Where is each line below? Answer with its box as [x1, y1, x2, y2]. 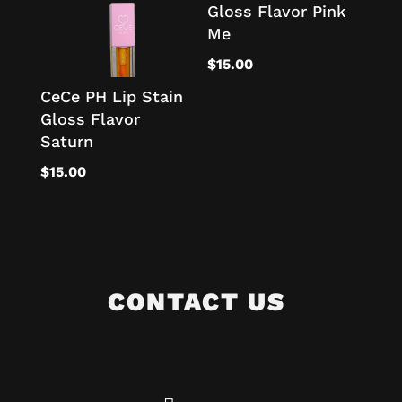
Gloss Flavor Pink [207, 2, 347, 22]
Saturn [39, 132, 93, 152]
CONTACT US [108, 287, 285, 318]
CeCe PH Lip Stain [39, 87, 183, 107]
